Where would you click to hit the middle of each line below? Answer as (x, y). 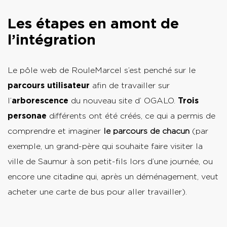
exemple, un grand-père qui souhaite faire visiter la (105, 146)
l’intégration (52, 39)
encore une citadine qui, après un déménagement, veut (113, 176)
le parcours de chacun (148, 131)
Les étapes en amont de (93, 23)
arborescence (40, 100)
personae (27, 116)
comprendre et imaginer (55, 131)
